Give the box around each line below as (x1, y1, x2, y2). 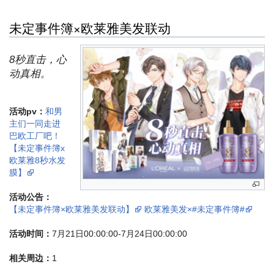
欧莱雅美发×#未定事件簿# (144, 204, 245, 214)
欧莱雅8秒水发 (9, 155, 65, 165)
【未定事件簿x (9, 143, 65, 153)
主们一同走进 (9, 118, 61, 128)
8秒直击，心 (9, 53, 67, 65)
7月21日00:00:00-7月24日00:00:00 (52, 228, 187, 239)
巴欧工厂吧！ (9, 130, 61, 141)
